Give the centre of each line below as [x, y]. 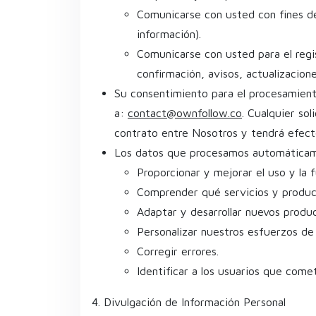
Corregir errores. [178, 251]
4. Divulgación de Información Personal [189, 302]
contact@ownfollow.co [185, 113]
